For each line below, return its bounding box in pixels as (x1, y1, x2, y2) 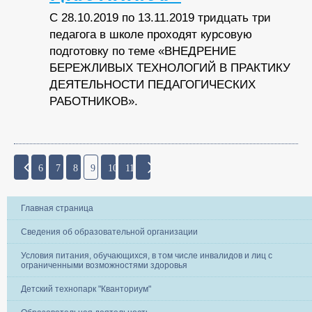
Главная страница (21, 203, 93, 213)
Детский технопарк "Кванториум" (21, 283, 151, 294)
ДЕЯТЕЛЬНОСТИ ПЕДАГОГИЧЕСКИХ (49, 78, 256, 92)
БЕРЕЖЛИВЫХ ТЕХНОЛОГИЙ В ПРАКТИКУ (49, 61, 290, 75)
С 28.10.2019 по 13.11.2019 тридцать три (49, 11, 271, 25)
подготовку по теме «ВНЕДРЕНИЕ (49, 45, 236, 58)
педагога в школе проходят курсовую (49, 28, 252, 42)
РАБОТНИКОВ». (49, 95, 138, 109)
